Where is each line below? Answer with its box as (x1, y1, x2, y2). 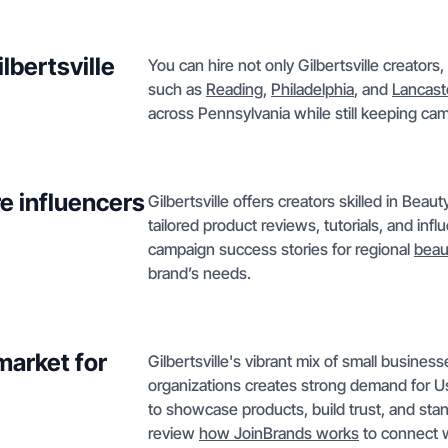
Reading (206, 79, 263, 99)
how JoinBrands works (199, 423, 359, 443)
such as (148, 79, 206, 99)
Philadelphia (271, 79, 354, 99)
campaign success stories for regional (148, 239, 414, 259)
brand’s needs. (148, 263, 251, 283)
